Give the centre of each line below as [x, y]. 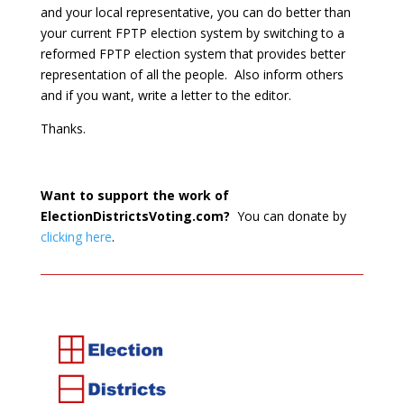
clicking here [76, 237]
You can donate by [288, 216]
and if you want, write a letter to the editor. [165, 96]
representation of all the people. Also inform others [192, 75]
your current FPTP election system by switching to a [192, 33]
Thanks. [63, 129]
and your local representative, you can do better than [195, 13]
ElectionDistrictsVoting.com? [135, 216]
